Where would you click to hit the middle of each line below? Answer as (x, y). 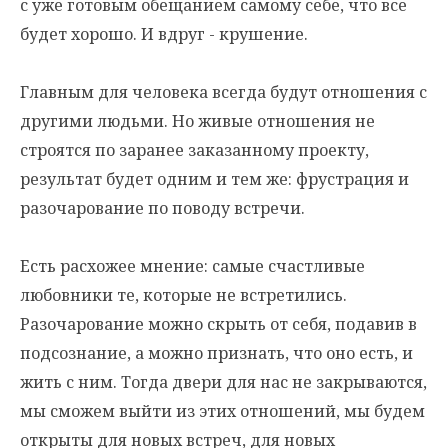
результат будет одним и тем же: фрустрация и (214, 179)
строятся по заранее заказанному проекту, (194, 150)
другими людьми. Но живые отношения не (197, 121)
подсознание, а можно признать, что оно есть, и (216, 353)
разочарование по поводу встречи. (162, 208)
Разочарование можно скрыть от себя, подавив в (218, 324)
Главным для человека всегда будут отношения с (223, 92)
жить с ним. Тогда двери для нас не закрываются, (223, 382)
